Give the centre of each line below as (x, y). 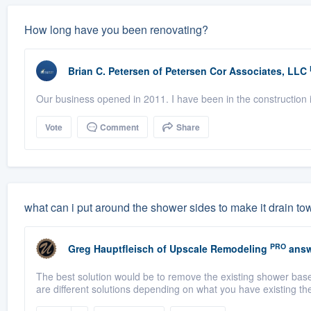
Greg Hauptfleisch (111, 249)
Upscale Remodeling (218, 249)
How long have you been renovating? (116, 30)
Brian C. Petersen (109, 71)
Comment (118, 127)
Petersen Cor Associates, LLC (236, 71)
